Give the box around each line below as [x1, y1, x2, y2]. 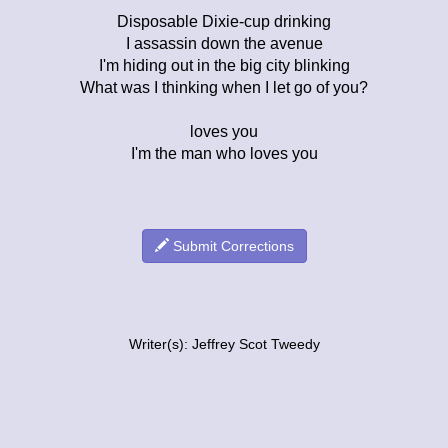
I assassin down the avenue [125, 34, 323, 52]
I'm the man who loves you [130, 144, 318, 162]
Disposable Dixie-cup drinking [117, 12, 331, 30]
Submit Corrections [168, 237, 294, 254]
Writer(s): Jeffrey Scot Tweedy [128, 336, 320, 352]
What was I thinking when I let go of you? [80, 78, 368, 96]
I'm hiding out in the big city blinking [98, 56, 350, 74]
